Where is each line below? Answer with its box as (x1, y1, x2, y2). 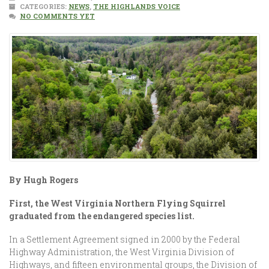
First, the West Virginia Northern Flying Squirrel (9, 198, 226, 209)
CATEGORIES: (18, 2, 68, 11)
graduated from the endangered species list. (9, 210, 196, 222)
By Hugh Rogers (9, 174, 78, 186)
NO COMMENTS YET (20, 11, 95, 20)
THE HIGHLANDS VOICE (93, 2, 180, 11)
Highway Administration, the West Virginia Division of (9, 246, 234, 258)
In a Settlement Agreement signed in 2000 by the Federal (9, 234, 240, 245)
